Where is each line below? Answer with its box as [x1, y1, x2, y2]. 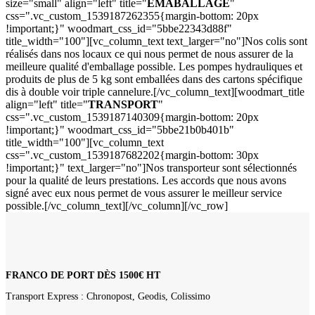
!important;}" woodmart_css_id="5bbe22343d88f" [6, 22, 232, 34]
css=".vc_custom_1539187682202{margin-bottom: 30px [6, 148, 259, 161]
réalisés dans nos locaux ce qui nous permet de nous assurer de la [6, 47, 293, 60]
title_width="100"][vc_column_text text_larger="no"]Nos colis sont [6, 34, 307, 47]
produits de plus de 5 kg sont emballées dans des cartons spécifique [6, 72, 302, 85]
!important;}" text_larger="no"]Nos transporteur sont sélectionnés [6, 161, 297, 174]
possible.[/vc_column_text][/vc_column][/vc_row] [6, 199, 228, 212]
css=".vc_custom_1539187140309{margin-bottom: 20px [6, 110, 259, 123]
